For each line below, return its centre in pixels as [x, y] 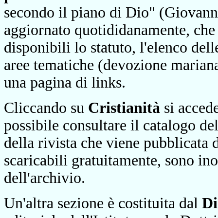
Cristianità [124, 108]
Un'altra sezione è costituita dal [103, 203]
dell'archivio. [45, 178]
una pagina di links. [65, 82]
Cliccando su [46, 108]
